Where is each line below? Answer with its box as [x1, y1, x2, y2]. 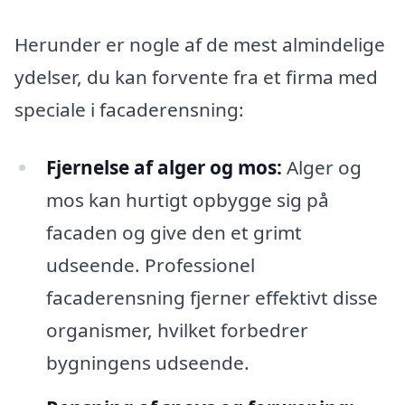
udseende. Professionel [45, 251, 255, 278]
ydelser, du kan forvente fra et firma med [14, 64, 378, 90]
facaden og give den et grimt [45, 219, 302, 245]
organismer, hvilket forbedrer [45, 316, 308, 343]
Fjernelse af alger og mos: [45, 154, 282, 180]
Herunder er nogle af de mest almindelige [14, 32, 385, 58]
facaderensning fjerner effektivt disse [45, 284, 378, 310]
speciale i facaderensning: [14, 97, 244, 123]
